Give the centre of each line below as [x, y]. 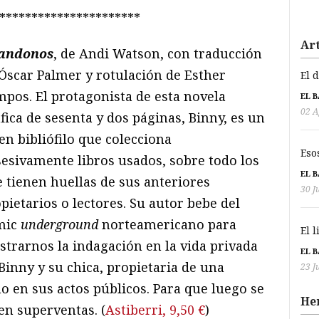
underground [59, 224]
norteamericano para [167, 224]
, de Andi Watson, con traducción [158, 53]
